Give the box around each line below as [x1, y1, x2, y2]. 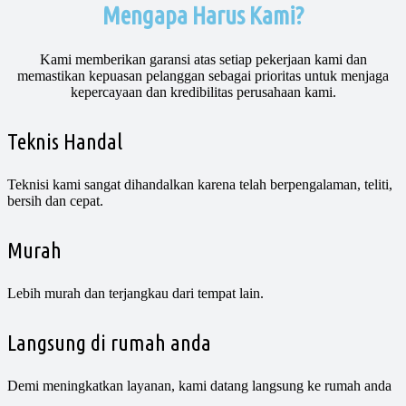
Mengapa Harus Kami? [102, 2, 304, 30]
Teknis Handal [7, 130, 122, 155]
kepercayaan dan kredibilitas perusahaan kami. [70, 84, 336, 101]
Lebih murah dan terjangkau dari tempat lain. [7, 285, 264, 301]
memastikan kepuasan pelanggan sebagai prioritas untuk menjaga [17, 68, 389, 84]
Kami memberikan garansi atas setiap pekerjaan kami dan [39, 52, 367, 68]
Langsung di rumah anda [7, 330, 211, 355]
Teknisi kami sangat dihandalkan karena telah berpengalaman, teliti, [7, 177, 392, 193]
